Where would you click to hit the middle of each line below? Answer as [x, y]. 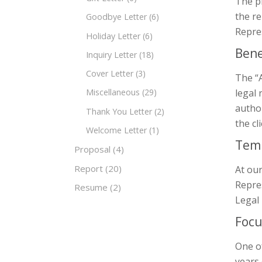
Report [89, 168]
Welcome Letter [116, 130]
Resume [91, 187]
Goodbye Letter [116, 17]
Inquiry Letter [111, 54]
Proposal [92, 149]
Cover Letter [110, 74]
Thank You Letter [119, 111]
